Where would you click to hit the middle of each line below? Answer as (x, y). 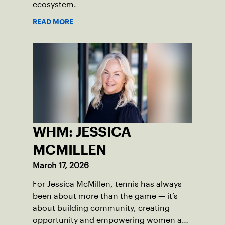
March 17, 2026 (61, 166)
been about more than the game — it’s (105, 196)
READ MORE (53, 22)
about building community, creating (101, 208)
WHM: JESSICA (82, 132)
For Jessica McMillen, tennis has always (107, 184)
